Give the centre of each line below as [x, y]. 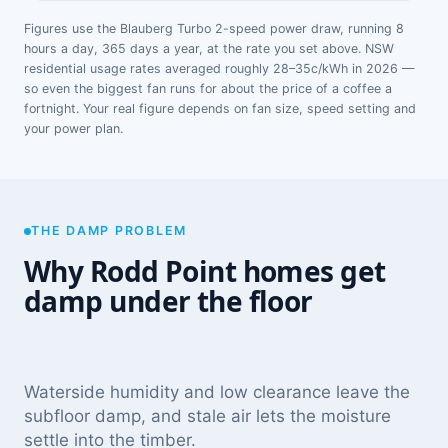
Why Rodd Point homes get [205, 271]
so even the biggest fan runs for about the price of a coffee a [208, 88]
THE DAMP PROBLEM [109, 231]
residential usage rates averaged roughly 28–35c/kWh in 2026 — [219, 68]
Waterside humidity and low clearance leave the [217, 392]
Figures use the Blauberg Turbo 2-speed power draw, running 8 [214, 28]
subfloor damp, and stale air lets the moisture [207, 416]
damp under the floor [168, 301]
